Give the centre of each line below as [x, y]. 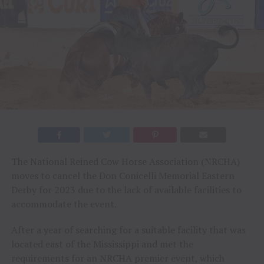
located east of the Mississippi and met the [102, 244]
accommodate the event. [64, 204]
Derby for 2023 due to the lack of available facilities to [126, 189]
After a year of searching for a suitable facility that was [128, 230]
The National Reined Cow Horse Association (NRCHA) [125, 161]
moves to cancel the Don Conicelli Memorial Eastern [123, 175]
